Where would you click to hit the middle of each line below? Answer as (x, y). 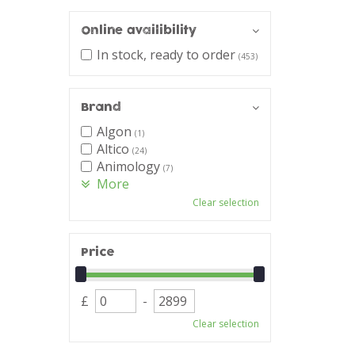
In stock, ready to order (168, 55)
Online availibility (139, 31)
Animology (130, 166)
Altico (115, 149)
